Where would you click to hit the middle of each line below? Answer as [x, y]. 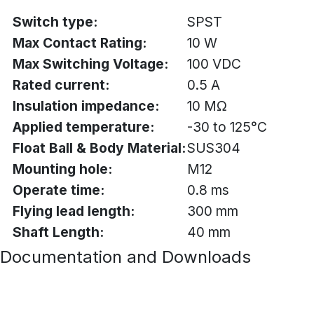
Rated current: [61, 85]
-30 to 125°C [227, 127]
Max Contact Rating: [80, 43]
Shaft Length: [58, 232]
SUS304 [214, 148]
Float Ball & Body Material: [99, 148]
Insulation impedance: [86, 106]
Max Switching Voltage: [90, 64]
